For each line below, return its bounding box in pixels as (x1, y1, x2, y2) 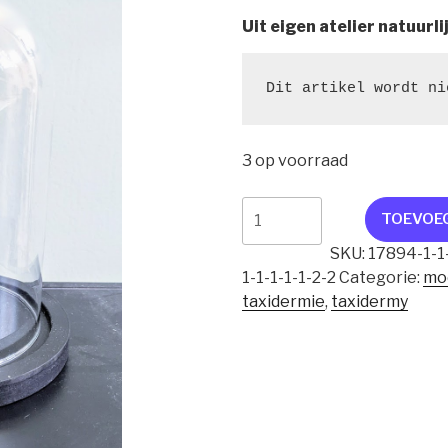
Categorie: (339, 267, 424, 287)
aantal (241, 245, 295, 265)
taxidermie (242, 291, 326, 311)
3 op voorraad (242, 150, 349, 170)
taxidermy (331, 291, 409, 311)
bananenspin (241, 221, 346, 241)
